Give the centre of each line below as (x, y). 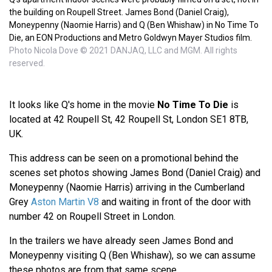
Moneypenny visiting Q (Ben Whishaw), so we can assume (132, 256)
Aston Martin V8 (65, 202)
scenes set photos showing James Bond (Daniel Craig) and (135, 173)
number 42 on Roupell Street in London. (92, 217)
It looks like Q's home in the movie (83, 105)
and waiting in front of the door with (175, 202)
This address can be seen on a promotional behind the (124, 158)
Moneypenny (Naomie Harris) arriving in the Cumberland (127, 188)
